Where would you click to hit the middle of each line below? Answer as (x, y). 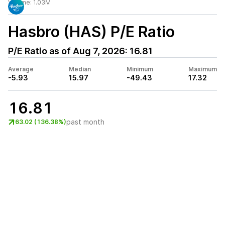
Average (21, 69)
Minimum (140, 69)
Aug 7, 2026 (99, 51)
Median (80, 69)
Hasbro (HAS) (58, 32)
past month (85, 122)
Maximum (202, 69)
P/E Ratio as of (40, 51)
